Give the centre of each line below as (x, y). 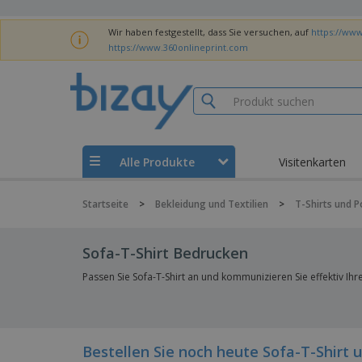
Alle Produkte (157, 162)
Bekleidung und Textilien (212, 204)
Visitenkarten (312, 162)
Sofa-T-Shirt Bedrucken (165, 253)
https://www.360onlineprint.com (178, 48)
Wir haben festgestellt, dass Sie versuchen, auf (209, 32)
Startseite (105, 204)
